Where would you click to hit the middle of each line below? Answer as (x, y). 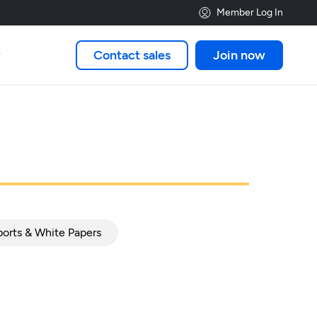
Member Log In (250, 12)
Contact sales (132, 55)
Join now (240, 55)
